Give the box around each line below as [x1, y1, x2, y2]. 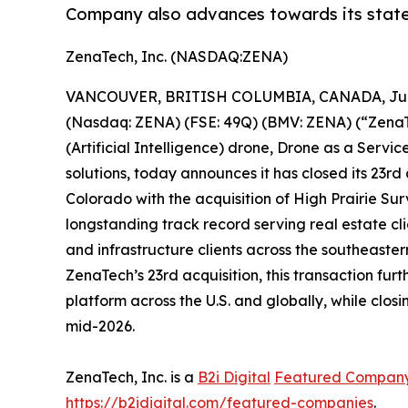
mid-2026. [66, 317, 135, 336]
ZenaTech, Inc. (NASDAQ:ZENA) [66, 47, 288, 66]
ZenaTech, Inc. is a [66, 368, 198, 387]
